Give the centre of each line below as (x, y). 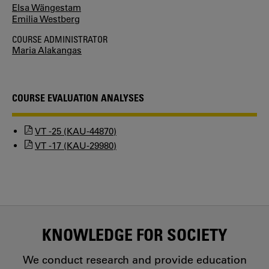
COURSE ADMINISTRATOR (60, 39)
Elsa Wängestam (47, 7)
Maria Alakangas (47, 50)
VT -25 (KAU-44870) (76, 131)
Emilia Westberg (46, 19)
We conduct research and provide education (134, 260)
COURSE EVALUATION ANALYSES (78, 98)
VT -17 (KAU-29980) (76, 145)
